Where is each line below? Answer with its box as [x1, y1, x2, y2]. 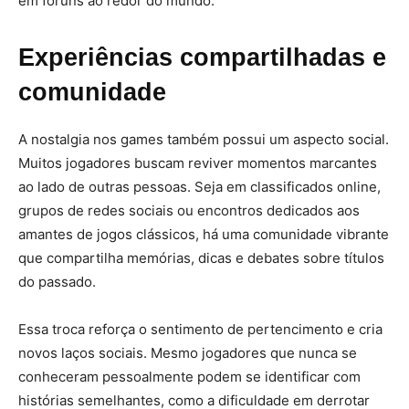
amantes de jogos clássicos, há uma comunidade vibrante [18, 225, 389, 243]
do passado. [18, 273, 96, 290]
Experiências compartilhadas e [18, 44, 386, 71]
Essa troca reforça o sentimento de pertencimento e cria [18, 320, 383, 338]
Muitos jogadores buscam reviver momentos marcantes [18, 154, 377, 172]
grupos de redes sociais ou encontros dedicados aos [18, 202, 360, 219]
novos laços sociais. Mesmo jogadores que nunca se [18, 344, 357, 362]
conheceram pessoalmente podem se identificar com [18, 368, 361, 385]
